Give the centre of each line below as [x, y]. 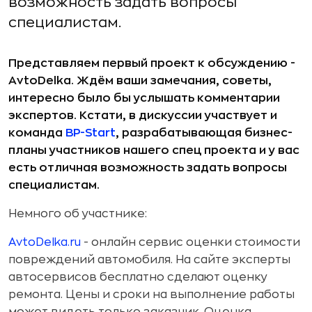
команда [37, 133]
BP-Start [91, 133]
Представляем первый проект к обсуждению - [152, 63]
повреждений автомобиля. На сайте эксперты [149, 260]
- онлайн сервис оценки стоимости [190, 242]
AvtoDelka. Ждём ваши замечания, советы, [140, 81]
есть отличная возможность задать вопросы [148, 168]
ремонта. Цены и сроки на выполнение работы [151, 295]
